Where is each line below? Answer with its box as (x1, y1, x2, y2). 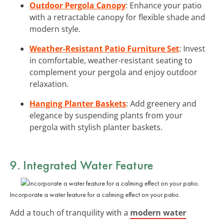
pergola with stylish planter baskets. (29, 121, 163, 133)
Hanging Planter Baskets (29, 98, 126, 109)
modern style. (29, 23, 81, 34)
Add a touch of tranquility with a (10, 207, 130, 218)
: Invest (179, 43, 205, 54)
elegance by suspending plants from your (29, 110, 183, 121)
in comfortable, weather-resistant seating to (29, 55, 192, 66)
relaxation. (29, 78, 69, 89)
